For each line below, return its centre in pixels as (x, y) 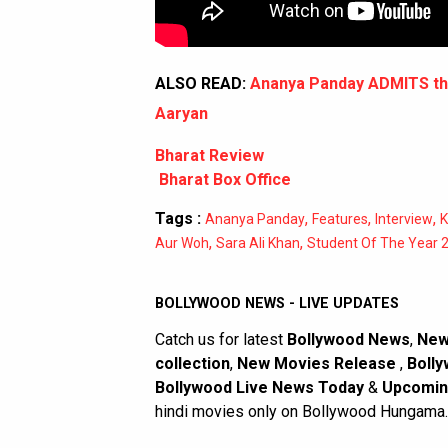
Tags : (178, 219)
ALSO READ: (202, 84)
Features (340, 219)
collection (192, 364)
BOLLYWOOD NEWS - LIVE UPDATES (277, 304)
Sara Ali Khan (258, 243)
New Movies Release (318, 364)
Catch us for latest (221, 340)
